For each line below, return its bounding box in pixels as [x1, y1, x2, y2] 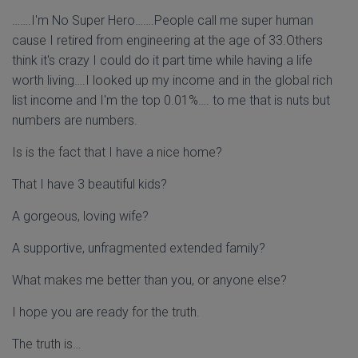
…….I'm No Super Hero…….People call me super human [12, 13, 313, 28]
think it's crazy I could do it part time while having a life [12, 53, 312, 68]
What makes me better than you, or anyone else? [12, 272, 287, 288]
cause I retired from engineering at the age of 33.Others [12, 33, 323, 48]
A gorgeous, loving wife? [12, 209, 149, 224]
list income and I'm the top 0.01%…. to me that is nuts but [12, 93, 330, 108]
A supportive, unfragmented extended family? [12, 241, 265, 256]
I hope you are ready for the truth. [12, 304, 200, 320]
